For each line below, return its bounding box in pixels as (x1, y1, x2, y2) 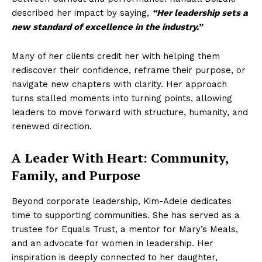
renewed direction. (12, 121, 92, 132)
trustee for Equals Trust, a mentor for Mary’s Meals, (12, 224, 238, 235)
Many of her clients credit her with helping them (12, 51, 220, 61)
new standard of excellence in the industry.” (12, 22, 202, 32)
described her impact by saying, (12, 8, 152, 18)
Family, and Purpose (12, 167, 140, 184)
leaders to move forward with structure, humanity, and (12, 107, 248, 118)
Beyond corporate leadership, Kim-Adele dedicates (12, 196, 232, 206)
